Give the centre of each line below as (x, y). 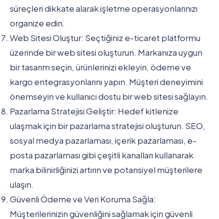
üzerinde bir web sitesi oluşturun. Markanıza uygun (106, 52)
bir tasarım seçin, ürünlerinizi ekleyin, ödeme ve (100, 67)
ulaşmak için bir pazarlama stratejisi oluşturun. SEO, (108, 125)
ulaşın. (22, 184)
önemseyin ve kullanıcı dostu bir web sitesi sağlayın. (109, 96)
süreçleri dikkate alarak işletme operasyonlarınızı (104, 8)
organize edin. (37, 23)
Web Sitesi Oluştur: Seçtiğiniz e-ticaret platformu (105, 37)
